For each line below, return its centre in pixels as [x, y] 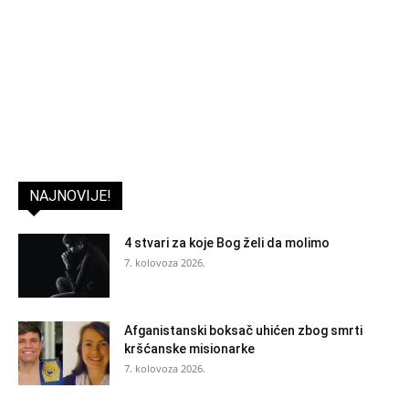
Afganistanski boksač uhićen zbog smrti [243, 330]
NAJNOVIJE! [70, 195]
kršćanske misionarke [189, 348]
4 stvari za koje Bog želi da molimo [227, 242]
